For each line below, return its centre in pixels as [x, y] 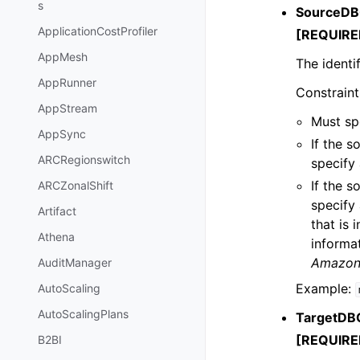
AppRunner [67, 83]
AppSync [62, 134]
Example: [325, 288]
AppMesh [63, 57]
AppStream [67, 108]
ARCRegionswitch [84, 160]
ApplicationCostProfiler [98, 31]
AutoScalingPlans [83, 314]
